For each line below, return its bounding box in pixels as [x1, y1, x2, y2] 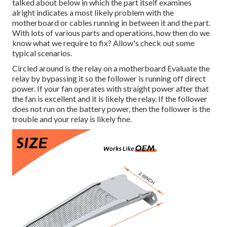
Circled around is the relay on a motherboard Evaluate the [12, 63, 210, 73]
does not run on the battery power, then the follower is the [12, 103, 210, 113]
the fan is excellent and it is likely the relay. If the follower [12, 93, 207, 103]
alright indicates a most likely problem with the [12, 7, 174, 17]
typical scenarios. [12, 48, 72, 58]
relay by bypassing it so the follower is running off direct [12, 73, 206, 83]
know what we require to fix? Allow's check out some [12, 37, 195, 48]
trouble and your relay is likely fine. [12, 113, 132, 124]
